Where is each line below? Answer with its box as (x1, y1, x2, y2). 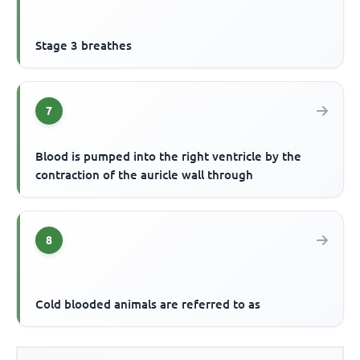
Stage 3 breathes (35, 39, 133, 53)
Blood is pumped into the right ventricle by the (35, 149, 302, 164)
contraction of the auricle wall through (35, 168, 254, 182)
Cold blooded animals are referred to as (35, 297, 261, 312)
